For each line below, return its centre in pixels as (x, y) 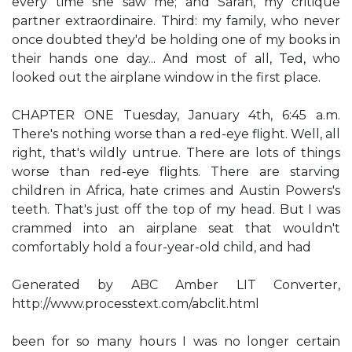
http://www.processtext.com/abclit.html (136, 304)
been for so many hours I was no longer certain (176, 341)
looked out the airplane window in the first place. (166, 77)
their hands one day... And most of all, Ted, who (176, 59)
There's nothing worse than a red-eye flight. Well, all (176, 134)
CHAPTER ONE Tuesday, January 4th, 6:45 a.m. (176, 115)
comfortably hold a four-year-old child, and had (161, 247)
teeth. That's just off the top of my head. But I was (176, 209)
